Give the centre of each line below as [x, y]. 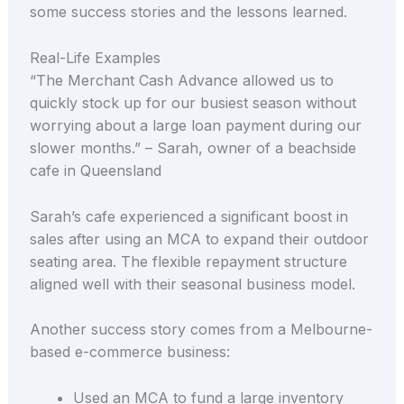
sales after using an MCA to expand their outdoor [199, 239]
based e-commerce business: [129, 352]
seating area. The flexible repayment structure [188, 261]
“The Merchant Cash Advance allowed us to [181, 81]
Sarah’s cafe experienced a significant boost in [188, 216]
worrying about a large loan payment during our [195, 126]
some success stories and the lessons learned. [188, 12]
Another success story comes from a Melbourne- [201, 330]
